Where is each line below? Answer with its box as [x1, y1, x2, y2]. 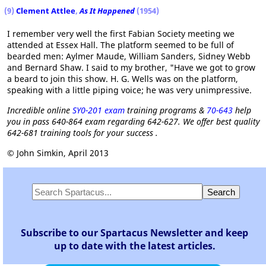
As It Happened [80, 5, 135, 16]
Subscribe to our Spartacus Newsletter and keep [21, 226, 248, 239]
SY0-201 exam [72, 104, 125, 116]
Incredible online [7, 104, 72, 116]
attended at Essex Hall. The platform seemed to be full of [7, 39, 234, 50]
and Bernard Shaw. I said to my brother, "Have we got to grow [7, 62, 255, 73]
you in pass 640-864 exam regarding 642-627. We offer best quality [7, 116, 260, 127]
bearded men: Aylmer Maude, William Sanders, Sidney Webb [7, 50, 251, 62]
